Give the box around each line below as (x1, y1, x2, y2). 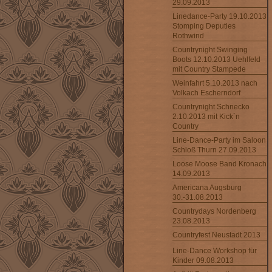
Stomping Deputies (172, 22, 236, 30)
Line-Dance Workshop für (172, 246, 257, 255)
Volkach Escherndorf (172, 89, 240, 97)
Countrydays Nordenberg (172, 207, 256, 216)
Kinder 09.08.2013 (172, 256, 234, 265)
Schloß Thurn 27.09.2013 (172, 146, 256, 154)
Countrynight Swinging (172, 46, 248, 54)
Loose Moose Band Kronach (172, 160, 267, 168)
